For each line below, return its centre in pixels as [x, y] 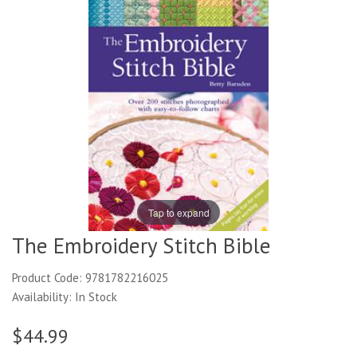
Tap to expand [178, 212]
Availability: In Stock [65, 297]
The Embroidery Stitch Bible [141, 245]
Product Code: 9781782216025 [90, 278]
